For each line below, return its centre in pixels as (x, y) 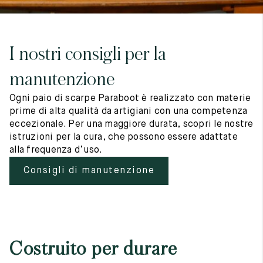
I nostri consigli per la (88, 54)
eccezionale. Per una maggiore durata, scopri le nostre (131, 124)
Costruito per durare (93, 249)
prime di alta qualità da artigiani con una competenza (129, 112)
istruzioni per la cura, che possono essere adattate (124, 137)
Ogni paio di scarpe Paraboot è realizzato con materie (130, 99)
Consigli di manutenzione (89, 171)
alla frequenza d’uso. (56, 150)
